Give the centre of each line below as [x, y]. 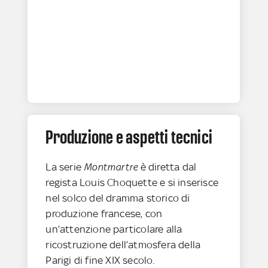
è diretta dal [168, 167]
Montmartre [112, 167]
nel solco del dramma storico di [118, 198]
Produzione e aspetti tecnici [129, 137]
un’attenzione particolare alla [114, 229]
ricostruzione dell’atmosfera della [123, 245]
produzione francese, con [104, 214]
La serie [65, 167]
